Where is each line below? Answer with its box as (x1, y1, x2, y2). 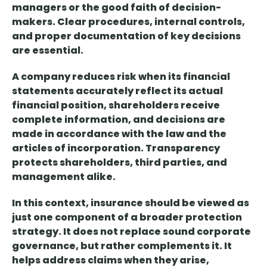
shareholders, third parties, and (58, 156, 227, 170)
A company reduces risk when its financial (12, 70, 230, 84)
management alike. (12, 170, 116, 184)
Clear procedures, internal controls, (57, 15, 245, 29)
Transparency (145, 141, 220, 156)
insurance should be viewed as (91, 196, 249, 210)
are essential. (12, 44, 83, 58)
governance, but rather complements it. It (12, 239, 232, 253)
